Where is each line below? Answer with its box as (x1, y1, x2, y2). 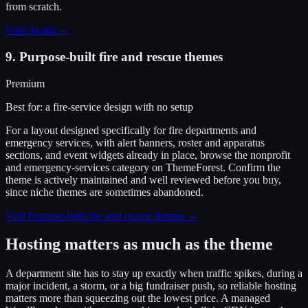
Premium (5, 77, 45, 89)
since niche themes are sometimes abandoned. (5, 186, 203, 198)
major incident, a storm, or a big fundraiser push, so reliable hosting (5, 280, 296, 292)
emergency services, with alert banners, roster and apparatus (5, 136, 265, 148)
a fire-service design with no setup (45, 100, 193, 113)
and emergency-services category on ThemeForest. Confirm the (5, 161, 280, 173)
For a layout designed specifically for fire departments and (5, 124, 256, 136)
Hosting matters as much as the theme (5, 235, 273, 254)
